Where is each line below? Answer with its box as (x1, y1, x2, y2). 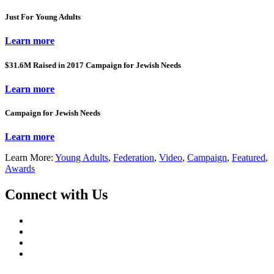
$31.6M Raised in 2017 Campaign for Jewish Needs (5, 60, 181, 70)
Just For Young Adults (5, 12, 81, 22)
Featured (232, 152, 265, 163)
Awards (5, 163, 35, 174)
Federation (113, 152, 154, 163)
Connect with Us (5, 187, 108, 203)
